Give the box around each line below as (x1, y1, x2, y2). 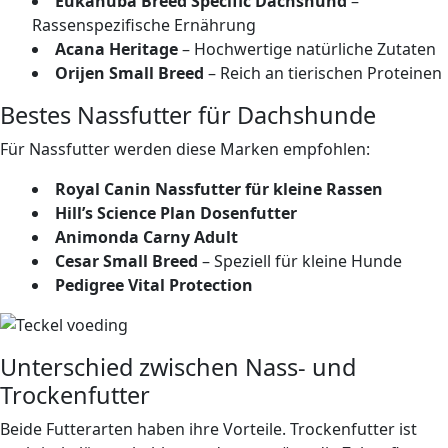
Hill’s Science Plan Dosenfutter (55, 201, 297, 224)
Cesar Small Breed (55, 249, 198, 272)
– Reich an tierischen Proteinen (204, 61, 442, 84)
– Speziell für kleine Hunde (198, 249, 402, 272)
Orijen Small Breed (55, 61, 204, 84)
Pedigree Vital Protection (55, 273, 253, 296)
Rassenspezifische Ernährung (32, 13, 256, 36)
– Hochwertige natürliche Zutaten (178, 37, 436, 60)
